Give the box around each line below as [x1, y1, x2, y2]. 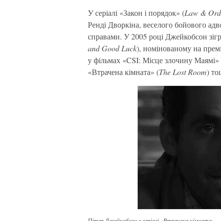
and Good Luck [88, 43, 137, 53]
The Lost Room [159, 67, 207, 77]
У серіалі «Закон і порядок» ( [88, 7, 184, 18]
